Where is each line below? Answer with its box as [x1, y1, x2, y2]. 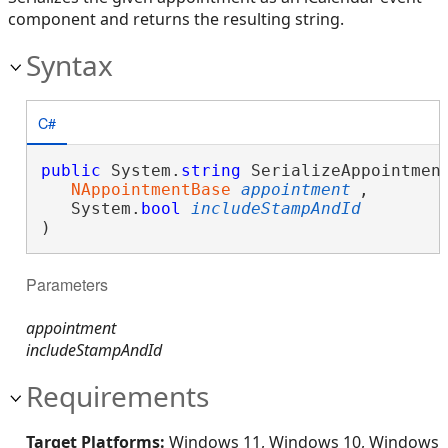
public [40, 161, 101, 180]
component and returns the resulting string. [8, 8, 344, 30]
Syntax [26, 46, 113, 84]
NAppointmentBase [70, 180, 231, 199]
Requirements [26, 376, 209, 415]
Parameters [26, 273, 108, 297]
